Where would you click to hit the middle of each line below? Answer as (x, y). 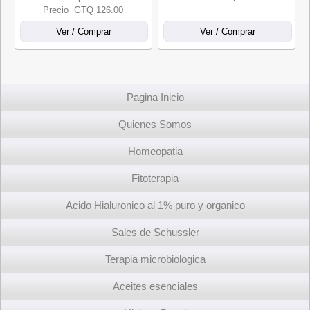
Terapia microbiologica (155, 259)
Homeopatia (155, 152)
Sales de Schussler (155, 232)
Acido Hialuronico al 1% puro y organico (155, 206)
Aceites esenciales (155, 286)
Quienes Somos (155, 125)
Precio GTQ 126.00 (83, 10)
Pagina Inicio (155, 98)
